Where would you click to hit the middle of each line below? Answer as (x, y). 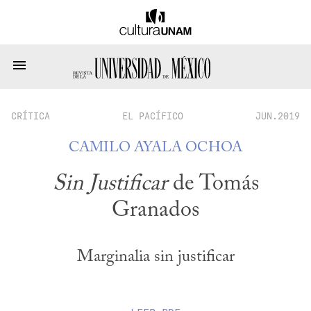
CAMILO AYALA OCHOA (155, 149)
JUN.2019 (278, 116)
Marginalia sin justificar (155, 257)
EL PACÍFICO (153, 116)
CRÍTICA (31, 116)
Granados (155, 211)
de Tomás (213, 184)
